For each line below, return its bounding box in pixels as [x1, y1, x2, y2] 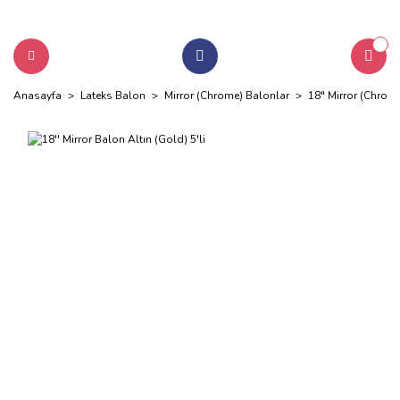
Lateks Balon [80, 88, 146, 103]
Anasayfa [13, 88, 62, 103]
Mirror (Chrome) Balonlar [164, 88, 289, 103]
